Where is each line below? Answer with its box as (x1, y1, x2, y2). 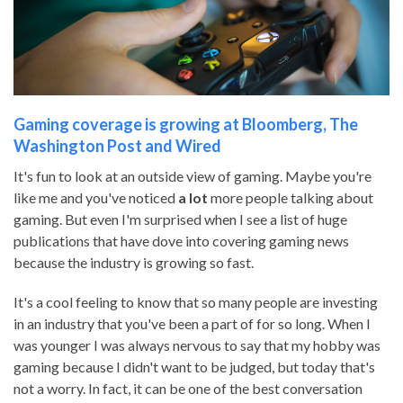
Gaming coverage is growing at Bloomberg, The (13, 114, 358, 135)
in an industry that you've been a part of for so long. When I (13, 315, 371, 333)
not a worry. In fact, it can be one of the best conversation (13, 380, 363, 398)
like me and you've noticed (13, 189, 178, 207)
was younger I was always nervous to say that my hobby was (13, 336, 381, 354)
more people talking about (208, 189, 373, 207)
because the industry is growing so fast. (13, 254, 254, 272)
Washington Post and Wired (13, 136, 221, 157)
